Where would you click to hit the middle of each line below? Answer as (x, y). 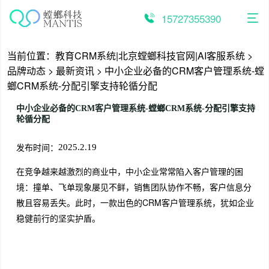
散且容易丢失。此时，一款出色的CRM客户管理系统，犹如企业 (135, 202)
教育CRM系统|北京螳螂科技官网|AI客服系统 (150, 56)
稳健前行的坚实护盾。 (58, 218)
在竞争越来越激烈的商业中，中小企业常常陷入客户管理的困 (129, 171)
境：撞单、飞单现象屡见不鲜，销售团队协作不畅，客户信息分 (134, 187)
